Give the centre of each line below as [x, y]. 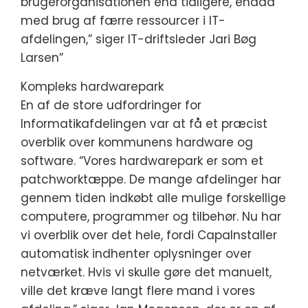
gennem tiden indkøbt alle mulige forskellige [153, 198]
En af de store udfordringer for [111, 105]
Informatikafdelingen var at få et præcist [144, 124]
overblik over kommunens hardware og [137, 142]
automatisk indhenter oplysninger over [136, 254]
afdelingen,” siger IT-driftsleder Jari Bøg [139, 39]
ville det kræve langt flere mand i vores [138, 291]
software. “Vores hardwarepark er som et [142, 161]
